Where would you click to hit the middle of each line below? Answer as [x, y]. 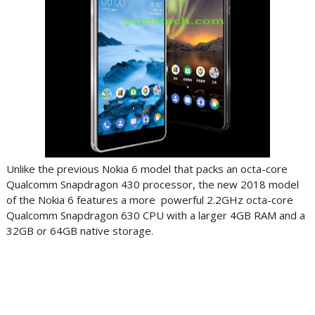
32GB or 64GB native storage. [79, 231]
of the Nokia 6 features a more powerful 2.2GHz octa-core [149, 200]
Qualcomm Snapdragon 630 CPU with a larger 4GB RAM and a [155, 215]
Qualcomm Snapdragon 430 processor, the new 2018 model [152, 184]
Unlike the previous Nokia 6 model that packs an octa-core [147, 169]
